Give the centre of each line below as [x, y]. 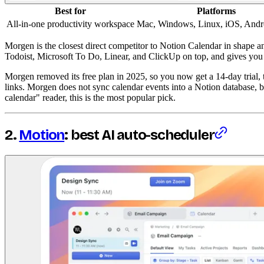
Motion [42, 135]
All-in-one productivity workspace [70, 24]
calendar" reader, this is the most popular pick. [90, 98]
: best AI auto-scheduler [139, 135]
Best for [70, 11]
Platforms [216, 11]
